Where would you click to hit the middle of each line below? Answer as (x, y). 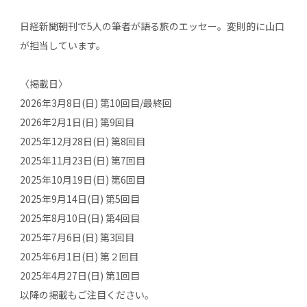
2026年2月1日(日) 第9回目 (77, 122)
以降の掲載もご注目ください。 (87, 295)
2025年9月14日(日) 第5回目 (79, 199)
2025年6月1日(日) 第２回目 (79, 256)
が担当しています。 (62, 45)
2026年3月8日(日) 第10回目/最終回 (96, 103)
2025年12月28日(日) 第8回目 (82, 141)
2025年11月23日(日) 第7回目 (82, 160)
